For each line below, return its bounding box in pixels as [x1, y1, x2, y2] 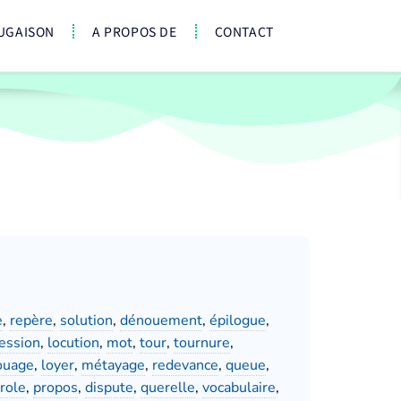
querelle [141, 378, 195, 397]
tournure [174, 333, 230, 353]
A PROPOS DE [92, 22, 177, 40]
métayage [81, 355, 145, 375]
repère [10, 311, 53, 330]
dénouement [120, 311, 202, 330]
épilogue [209, 311, 266, 330]
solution [60, 311, 113, 330]
